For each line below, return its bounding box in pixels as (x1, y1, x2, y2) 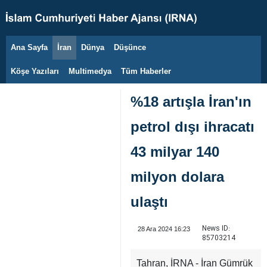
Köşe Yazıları (11, 67, 59, 76)
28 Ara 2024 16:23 (137, 225, 190, 232)
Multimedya (69, 67, 111, 76)
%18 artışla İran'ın (131, 94, 252, 110)
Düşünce (114, 43, 146, 52)
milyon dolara (131, 169, 224, 185)
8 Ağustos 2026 (30, 50, 74, 57)
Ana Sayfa (11, 43, 48, 52)
